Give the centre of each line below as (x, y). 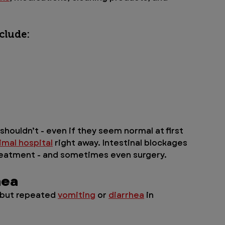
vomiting (77, 195)
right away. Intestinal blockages (121, 143)
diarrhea (127, 195)
